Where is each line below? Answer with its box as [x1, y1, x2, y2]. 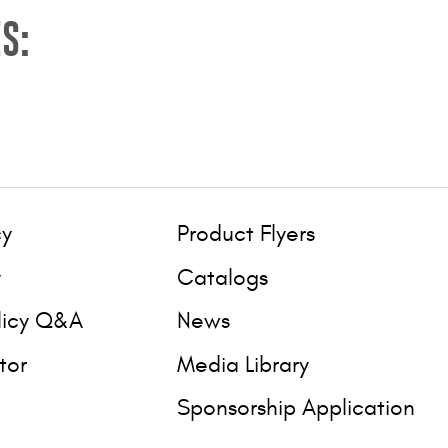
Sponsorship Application [177, 394, 416, 422]
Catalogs [177, 263, 269, 291]
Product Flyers [177, 220, 316, 248]
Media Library [177, 350, 310, 378]
